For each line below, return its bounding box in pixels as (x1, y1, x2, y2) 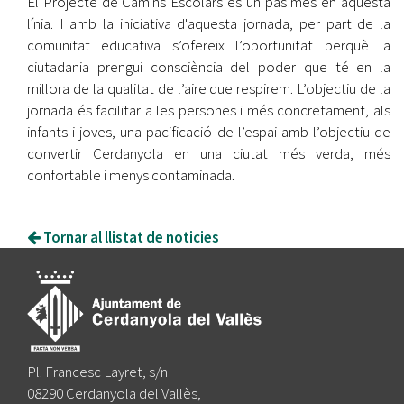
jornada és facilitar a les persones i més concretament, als (27, 99, 390, 120)
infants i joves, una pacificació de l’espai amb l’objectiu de (27, 121, 390, 142)
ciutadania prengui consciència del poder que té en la (27, 56, 390, 77)
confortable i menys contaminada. (27, 164, 234, 185)
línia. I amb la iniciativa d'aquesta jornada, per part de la (27, 13, 390, 33)
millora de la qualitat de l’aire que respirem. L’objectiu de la (27, 78, 390, 98)
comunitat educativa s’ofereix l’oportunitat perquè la (27, 34, 390, 55)
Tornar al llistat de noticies (41, 226, 219, 247)
